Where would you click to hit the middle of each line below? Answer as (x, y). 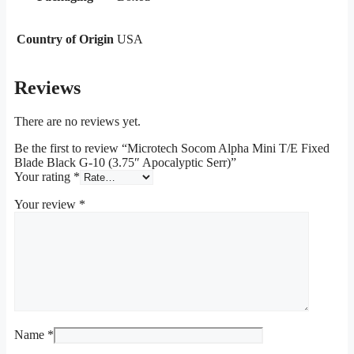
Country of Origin (65, 39)
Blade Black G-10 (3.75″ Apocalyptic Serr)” (125, 162)
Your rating (44, 176)
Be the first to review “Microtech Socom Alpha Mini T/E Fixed (172, 148)
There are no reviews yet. (77, 121)
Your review (47, 204)
